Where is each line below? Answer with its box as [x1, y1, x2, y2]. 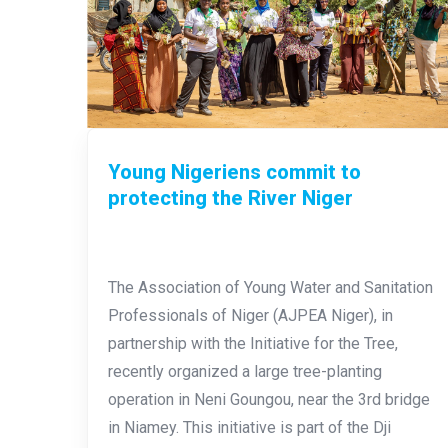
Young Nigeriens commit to [108, 159, 361, 184]
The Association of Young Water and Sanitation [108, 277, 433, 297]
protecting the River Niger [108, 185, 353, 210]
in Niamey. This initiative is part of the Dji [108, 417, 391, 437]
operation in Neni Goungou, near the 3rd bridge [108, 389, 430, 409]
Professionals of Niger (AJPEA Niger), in [108, 305, 393, 325]
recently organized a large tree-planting [108, 361, 382, 381]
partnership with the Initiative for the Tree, [108, 333, 398, 353]
